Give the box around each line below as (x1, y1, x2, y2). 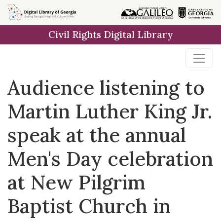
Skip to (13, 7, 37, 17)
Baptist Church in (7, 193, 171, 219)
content (13, 31, 39, 40)
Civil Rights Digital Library (48, 29, 173, 40)
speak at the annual (7, 122, 186, 147)
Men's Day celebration (7, 146, 213, 171)
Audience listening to (7, 75, 205, 100)
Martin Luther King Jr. (7, 99, 212, 124)
